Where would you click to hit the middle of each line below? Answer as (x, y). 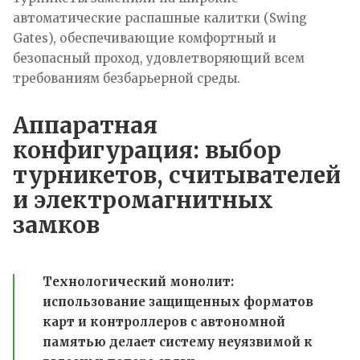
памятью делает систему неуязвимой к (178, 342)
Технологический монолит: (138, 281)
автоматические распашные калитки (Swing (160, 18)
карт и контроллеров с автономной (164, 321)
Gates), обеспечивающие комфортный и (145, 38)
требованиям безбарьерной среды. (127, 78)
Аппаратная (85, 125)
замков (56, 225)
